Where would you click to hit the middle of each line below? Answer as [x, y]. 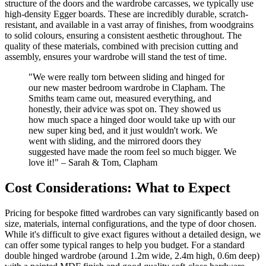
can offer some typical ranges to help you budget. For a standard [125, 245]
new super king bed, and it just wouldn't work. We [123, 130]
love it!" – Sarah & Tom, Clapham [93, 162]
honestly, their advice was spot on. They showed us [125, 109]
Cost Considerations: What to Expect [118, 187]
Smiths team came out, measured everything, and [120, 98]
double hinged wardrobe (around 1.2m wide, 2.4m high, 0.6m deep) [132, 255]
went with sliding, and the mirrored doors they [115, 141]
